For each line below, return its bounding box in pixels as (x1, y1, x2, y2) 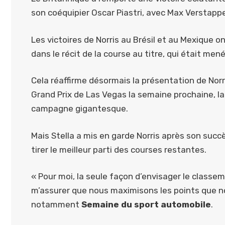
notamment (31, 199, 81, 210)
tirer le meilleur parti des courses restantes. (31, 144, 206, 155)
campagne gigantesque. (31, 103, 128, 114)
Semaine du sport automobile (81, 199, 211, 210)
